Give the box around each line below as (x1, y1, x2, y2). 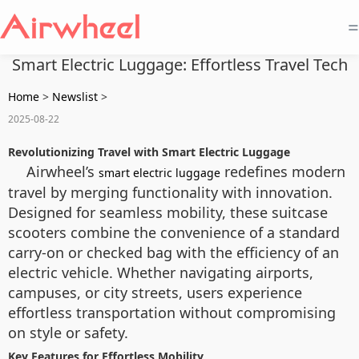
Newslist (52, 89, 98, 104)
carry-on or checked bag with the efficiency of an (8, 243, 339, 262)
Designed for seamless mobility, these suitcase (8, 203, 328, 222)
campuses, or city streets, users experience (8, 283, 302, 302)
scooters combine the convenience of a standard (8, 223, 340, 242)
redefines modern (220, 162, 345, 181)
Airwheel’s (26, 162, 99, 181)
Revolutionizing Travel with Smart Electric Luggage (8, 144, 290, 159)
